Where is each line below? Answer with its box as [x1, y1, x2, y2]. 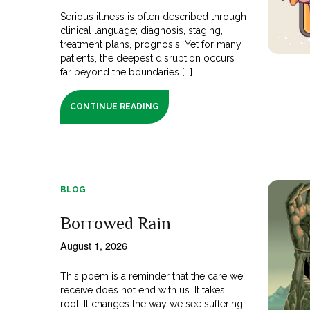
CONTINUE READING [70, 101, 160, 111]
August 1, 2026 [60, 237, 127, 253]
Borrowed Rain [60, 212, 171, 233]
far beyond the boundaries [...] [60, 66, 193, 77]
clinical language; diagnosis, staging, [60, 24, 224, 36]
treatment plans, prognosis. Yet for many [60, 38, 242, 50]
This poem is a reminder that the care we [60, 270, 244, 282]
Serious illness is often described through [60, 10, 247, 22]
